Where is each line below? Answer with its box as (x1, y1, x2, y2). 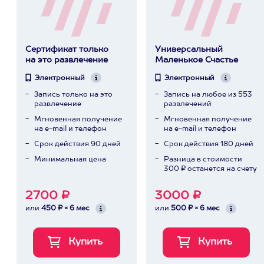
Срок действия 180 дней (163, 141, 253, 148)
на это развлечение (25, 56, 108, 64)
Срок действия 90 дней (34, 141, 121, 148)
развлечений (163, 101, 212, 108)
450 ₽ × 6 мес (41, 205, 90, 212)
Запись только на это (34, 91, 113, 98)
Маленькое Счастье (154, 56, 238, 64)
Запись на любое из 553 (163, 91, 252, 98)
